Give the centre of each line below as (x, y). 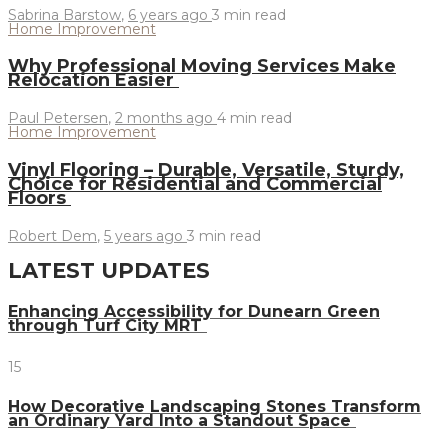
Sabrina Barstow (64, 14)
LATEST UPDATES (109, 271)
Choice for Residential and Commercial (195, 184)
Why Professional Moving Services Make (202, 66)
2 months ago (166, 118)
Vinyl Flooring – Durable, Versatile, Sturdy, (206, 170)
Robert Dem (52, 236)
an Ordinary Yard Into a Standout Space (182, 421)
